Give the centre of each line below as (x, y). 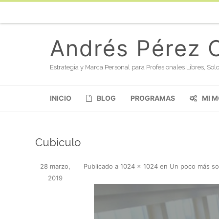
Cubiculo (58, 142)
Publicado (99, 166)
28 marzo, (55, 166)
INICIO (61, 98)
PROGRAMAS (153, 98)
